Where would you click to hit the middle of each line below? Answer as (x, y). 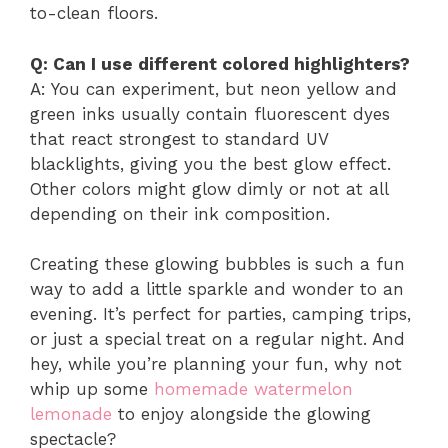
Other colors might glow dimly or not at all (209, 188)
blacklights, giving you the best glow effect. (210, 163)
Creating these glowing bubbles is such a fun (217, 264)
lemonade (71, 414)
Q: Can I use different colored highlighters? (220, 63)
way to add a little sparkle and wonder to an (217, 289)
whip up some (92, 389)
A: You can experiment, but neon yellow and (213, 88)
